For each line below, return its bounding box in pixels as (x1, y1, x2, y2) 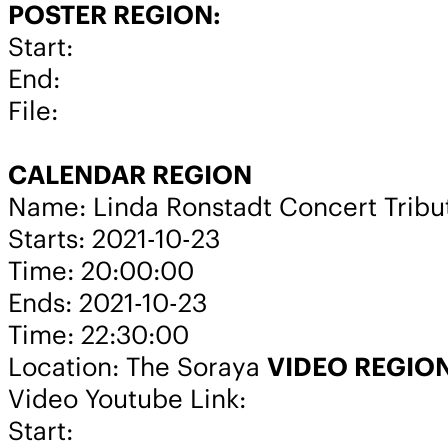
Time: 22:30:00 (8, 318, 189, 351)
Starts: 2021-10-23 (8, 222, 220, 255)
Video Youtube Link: (8, 382, 246, 415)
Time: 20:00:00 (8, 254, 194, 287)
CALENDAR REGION (8, 158, 252, 191)
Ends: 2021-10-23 (8, 286, 207, 319)
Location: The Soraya (8, 350, 267, 383)
